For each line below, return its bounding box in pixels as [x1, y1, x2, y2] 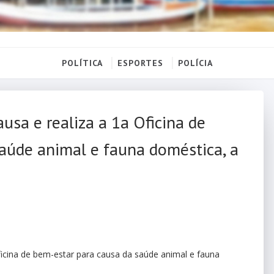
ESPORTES [117, 57, 163, 68]
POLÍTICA [61, 57, 103, 68]
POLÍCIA [177, 57, 213, 68]
